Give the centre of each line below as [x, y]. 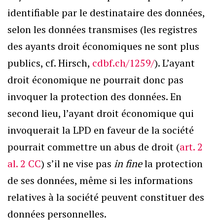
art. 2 [191, 147]
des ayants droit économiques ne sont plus [103, 46]
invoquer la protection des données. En [94, 96]
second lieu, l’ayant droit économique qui [101, 113]
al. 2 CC [24, 164]
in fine [129, 164]
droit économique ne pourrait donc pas [95, 80]
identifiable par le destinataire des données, [106, 13]
